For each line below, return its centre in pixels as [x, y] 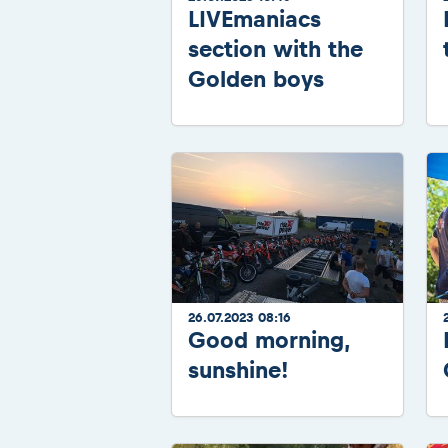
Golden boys [256, 79]
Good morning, [269, 339]
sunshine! [238, 369]
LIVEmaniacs [254, 19]
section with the [275, 49]
